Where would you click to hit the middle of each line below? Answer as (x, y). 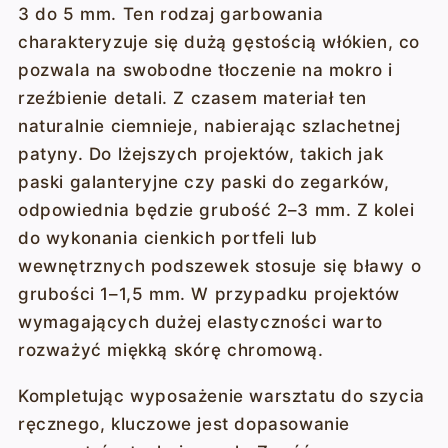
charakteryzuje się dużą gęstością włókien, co (218, 42)
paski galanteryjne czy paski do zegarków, (203, 182)
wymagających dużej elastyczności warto (200, 322)
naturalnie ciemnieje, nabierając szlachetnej (209, 126)
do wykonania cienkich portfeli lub (167, 238)
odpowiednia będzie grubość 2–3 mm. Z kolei (216, 210)
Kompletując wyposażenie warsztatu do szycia (221, 396)
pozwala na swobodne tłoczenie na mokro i (205, 70)
